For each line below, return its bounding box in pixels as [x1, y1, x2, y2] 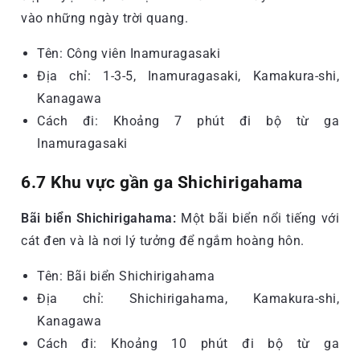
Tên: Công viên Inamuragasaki [37, 45, 220, 61]
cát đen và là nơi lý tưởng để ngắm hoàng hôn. [21, 232, 305, 248]
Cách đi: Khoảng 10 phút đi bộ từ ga [37, 335, 339, 351]
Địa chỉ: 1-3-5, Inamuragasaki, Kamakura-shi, [37, 67, 339, 84]
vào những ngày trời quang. [21, 10, 188, 26]
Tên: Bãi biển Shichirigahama [37, 268, 215, 284]
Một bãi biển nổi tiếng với [176, 210, 339, 226]
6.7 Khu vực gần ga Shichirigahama [21, 172, 303, 192]
